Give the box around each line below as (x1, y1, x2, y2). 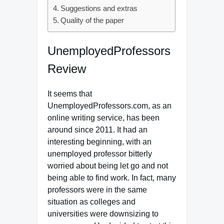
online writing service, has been (47, 113, 159, 122)
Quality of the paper (60, 16, 124, 24)
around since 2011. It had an (47, 125, 147, 134)
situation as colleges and (47, 197, 135, 206)
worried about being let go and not (47, 161, 168, 170)
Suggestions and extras (60, 4, 138, 12)
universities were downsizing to (47, 209, 158, 218)
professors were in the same (47, 185, 147, 194)
